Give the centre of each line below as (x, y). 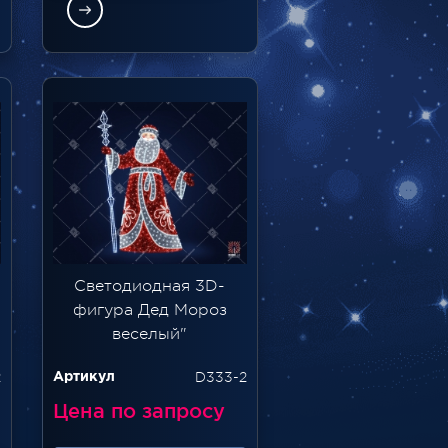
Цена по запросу (138, 410)
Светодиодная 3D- (150, 285)
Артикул (83, 376)
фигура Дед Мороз (149, 309)
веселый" (150, 333)
